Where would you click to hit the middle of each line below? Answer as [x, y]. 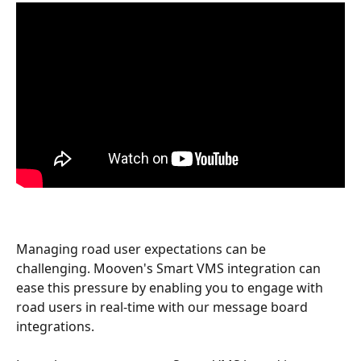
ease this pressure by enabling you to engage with [171, 287]
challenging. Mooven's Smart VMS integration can [170, 268]
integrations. [55, 326]
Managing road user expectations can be [143, 249]
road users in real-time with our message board [164, 307]
